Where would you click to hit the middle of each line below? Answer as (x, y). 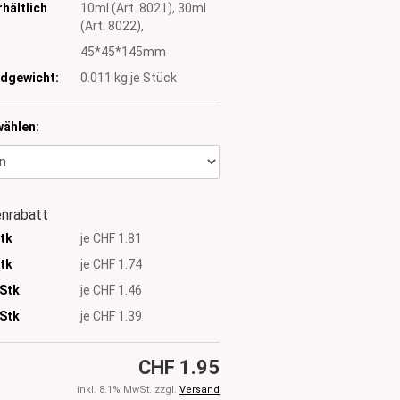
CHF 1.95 (179, 368)
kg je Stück (144, 77)
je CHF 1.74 (111, 264)
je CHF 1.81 (111, 238)
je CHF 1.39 (111, 316)
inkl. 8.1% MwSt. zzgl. (128, 390)
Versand (200, 390)
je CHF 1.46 (111, 290)
